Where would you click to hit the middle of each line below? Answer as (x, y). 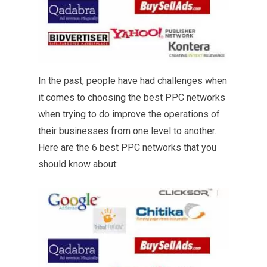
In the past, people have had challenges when (133, 81)
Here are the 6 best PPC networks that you (127, 148)
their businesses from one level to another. (127, 131)
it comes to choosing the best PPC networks (132, 97)
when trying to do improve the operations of (129, 114)
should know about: (78, 164)
